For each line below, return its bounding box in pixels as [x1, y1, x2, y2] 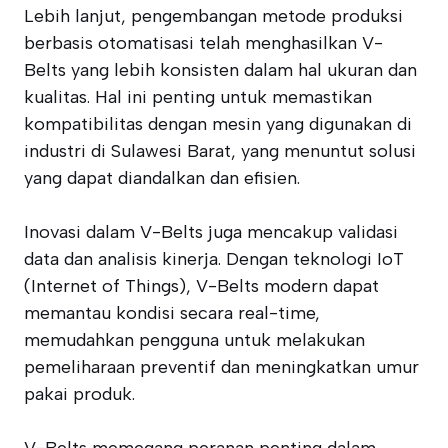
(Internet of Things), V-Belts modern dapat [24, 275, 379, 297]
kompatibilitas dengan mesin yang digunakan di [24, 113, 412, 135]
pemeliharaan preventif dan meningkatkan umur [24, 356, 419, 378]
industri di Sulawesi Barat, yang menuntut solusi [24, 140, 416, 162]
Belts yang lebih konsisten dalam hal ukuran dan [24, 59, 417, 81]
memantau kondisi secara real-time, [24, 302, 320, 324]
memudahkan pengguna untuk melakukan [24, 329, 365, 351]
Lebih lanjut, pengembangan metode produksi [24, 5, 403, 27]
